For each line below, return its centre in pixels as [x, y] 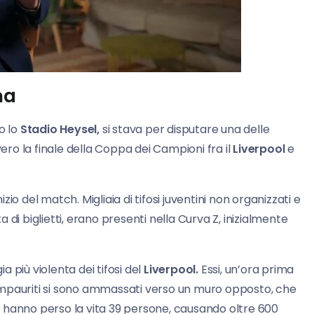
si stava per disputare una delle [185, 129]
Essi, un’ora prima [246, 269]
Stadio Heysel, [60, 129]
